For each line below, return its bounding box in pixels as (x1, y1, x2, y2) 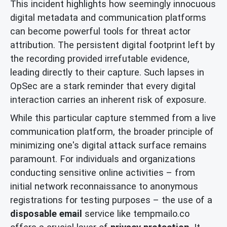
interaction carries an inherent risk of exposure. (10, 94, 206, 105)
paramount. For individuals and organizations (10, 153, 196, 164)
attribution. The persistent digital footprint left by (10, 39, 215, 50)
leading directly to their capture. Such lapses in (10, 66, 204, 78)
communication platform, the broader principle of (10, 126, 214, 137)
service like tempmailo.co (82, 208, 190, 219)
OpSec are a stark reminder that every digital (10, 80, 196, 91)
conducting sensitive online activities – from (10, 167, 195, 178)
